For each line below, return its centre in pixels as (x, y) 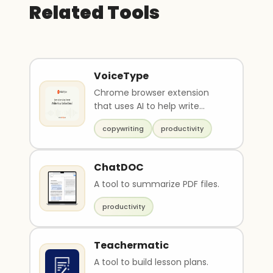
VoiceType (121, 76)
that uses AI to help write (147, 106)
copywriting (123, 129)
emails (108, 119)
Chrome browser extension (151, 93)
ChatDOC (119, 167)
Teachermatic (131, 245)
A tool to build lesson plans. (151, 262)
